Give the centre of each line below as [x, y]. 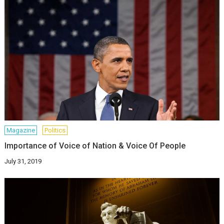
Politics [55, 130]
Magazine [21, 130]
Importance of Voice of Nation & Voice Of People [95, 145]
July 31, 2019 [23, 161]
